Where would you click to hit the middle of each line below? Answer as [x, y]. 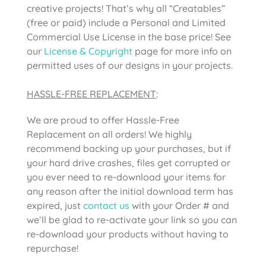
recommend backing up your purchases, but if [129, 148]
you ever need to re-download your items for [126, 177]
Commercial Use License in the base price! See [129, 37]
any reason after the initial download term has [130, 191]
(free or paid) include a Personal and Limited [126, 22]
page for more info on [182, 51]
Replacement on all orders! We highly [109, 134]
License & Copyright [88, 51]
